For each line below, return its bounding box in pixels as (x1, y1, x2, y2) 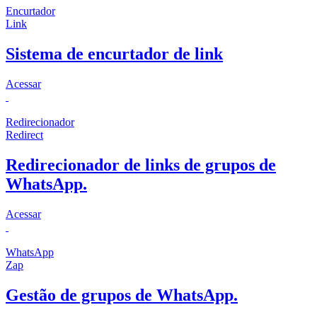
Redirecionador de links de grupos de (6, 156, 276, 175)
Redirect (6, 129, 43, 142)
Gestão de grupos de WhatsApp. (6, 285, 238, 304)
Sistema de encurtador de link (6, 45, 223, 64)
